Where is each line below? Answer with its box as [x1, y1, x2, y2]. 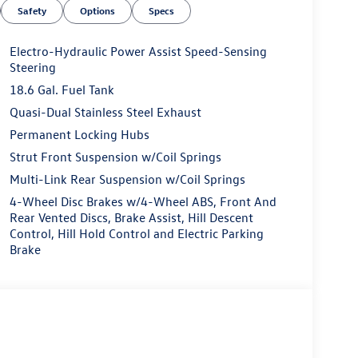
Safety [18, 4, 47, 17]
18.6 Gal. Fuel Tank [9, 82, 114, 98]
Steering [9, 59, 56, 76]
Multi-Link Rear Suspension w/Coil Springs [9, 171, 245, 188]
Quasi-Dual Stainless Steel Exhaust [9, 104, 201, 121]
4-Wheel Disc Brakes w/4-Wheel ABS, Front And [9, 193, 276, 210]
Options [80, 4, 116, 17]
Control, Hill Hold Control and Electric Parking [9, 225, 264, 242]
